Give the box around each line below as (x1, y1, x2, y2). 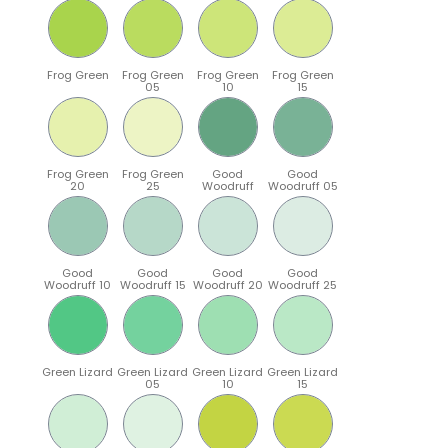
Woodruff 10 (44, 276, 111, 293)
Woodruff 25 (268, 276, 337, 293)
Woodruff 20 (192, 276, 263, 293)
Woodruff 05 (267, 177, 338, 194)
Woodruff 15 (119, 276, 186, 293)
